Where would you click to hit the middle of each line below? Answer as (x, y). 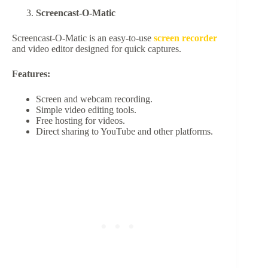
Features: (31, 74)
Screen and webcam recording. (94, 99)
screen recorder (185, 38)
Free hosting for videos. (80, 121)
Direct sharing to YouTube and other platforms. (124, 132)
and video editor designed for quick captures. (97, 49)
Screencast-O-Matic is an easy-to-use (83, 38)
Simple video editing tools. (86, 110)
